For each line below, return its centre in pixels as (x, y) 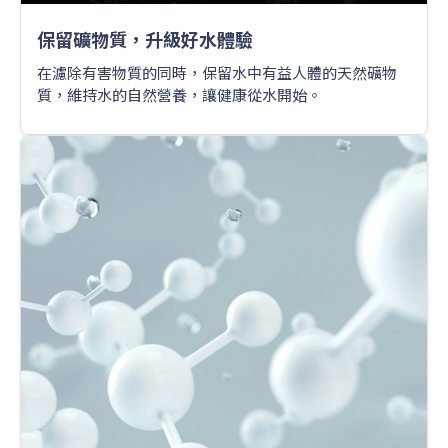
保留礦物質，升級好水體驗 (145, 38)
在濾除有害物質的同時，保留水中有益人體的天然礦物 (217, 72)
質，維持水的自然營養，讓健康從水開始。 (179, 94)
